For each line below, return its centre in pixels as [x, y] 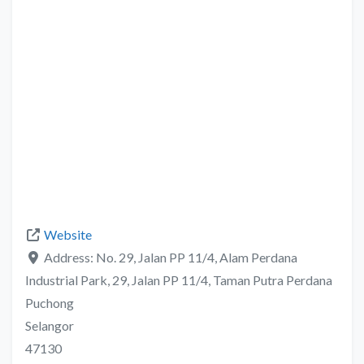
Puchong [50, 303]
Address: [70, 258]
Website [68, 235]
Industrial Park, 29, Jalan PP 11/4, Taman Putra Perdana [179, 280]
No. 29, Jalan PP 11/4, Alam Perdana [197, 258]
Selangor [50, 326]
